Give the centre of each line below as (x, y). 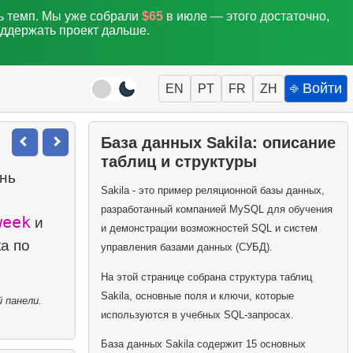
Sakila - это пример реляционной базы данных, (212, 191)
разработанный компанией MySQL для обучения (216, 210)
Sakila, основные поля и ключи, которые (197, 295)
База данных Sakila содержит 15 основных (203, 344)
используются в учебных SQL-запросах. (197, 314)
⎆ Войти (316, 89)
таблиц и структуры (178, 161)
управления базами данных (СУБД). (186, 247)
